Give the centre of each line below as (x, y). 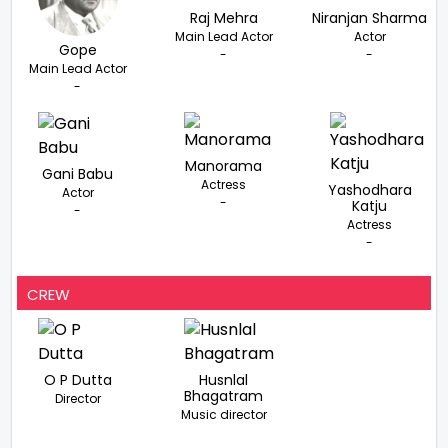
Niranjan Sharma (370, 17)
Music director (223, 414)
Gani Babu (78, 173)
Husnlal (224, 379)
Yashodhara (369, 189)
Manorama (224, 165)
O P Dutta (77, 379)
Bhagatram (224, 395)
